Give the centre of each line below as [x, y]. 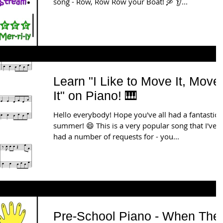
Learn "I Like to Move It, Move [137, 81]
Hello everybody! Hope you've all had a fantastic [136, 114]
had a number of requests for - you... [116, 136]
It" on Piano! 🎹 [95, 95]
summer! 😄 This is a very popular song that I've [135, 125]
